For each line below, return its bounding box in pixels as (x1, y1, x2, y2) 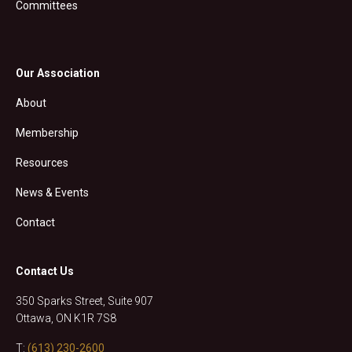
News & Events (16, 185, 89, 199)
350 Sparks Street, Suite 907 (16, 294, 153, 307)
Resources (16, 156, 68, 169)
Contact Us (16, 264, 74, 277)
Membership (16, 126, 79, 139)
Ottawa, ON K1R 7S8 (16, 311, 116, 324)
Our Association (16, 66, 100, 79)
